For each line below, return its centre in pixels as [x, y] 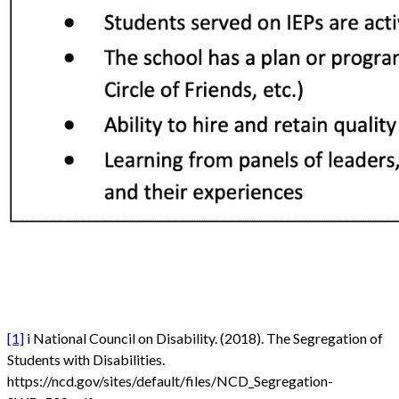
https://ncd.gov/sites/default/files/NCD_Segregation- [170, 381]
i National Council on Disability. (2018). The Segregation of [204, 338]
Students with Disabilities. [86, 360]
